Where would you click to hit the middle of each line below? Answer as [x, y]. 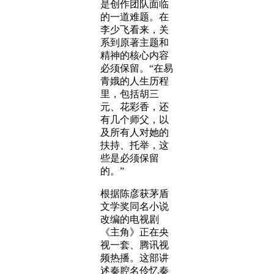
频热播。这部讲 [135, 258]
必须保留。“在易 [137, 68]
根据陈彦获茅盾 [135, 194]
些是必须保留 [130, 158]
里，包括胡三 [130, 94]
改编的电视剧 [130, 219]
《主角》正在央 [135, 232]
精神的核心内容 [135, 55]
